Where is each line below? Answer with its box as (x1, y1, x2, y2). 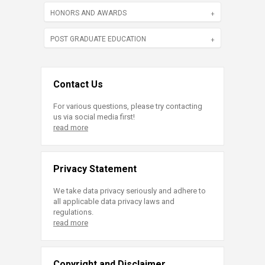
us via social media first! (53, 112, 135, 121)
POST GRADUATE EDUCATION (50, 35, 146, 43)
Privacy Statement (53, 163, 137, 174)
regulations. (53, 208, 93, 216)
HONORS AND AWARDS (50, 9, 127, 17)
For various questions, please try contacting (53, 102, 202, 111)
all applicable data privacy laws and (53, 197, 174, 206)
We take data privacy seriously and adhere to (53, 186, 206, 195)
